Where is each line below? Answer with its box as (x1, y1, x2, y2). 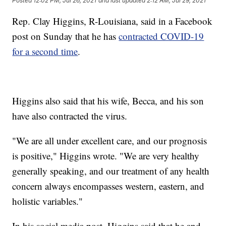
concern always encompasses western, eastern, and (12, 180, 205, 193)
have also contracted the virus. (12, 109, 128, 123)
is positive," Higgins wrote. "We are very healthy (12, 149, 200, 162)
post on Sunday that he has (12, 30, 119, 43)
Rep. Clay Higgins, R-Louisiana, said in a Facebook (12, 15, 213, 28)
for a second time (12, 45, 78, 58)
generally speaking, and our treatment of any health (12, 164, 210, 178)
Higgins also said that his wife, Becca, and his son (12, 94, 204, 107)
